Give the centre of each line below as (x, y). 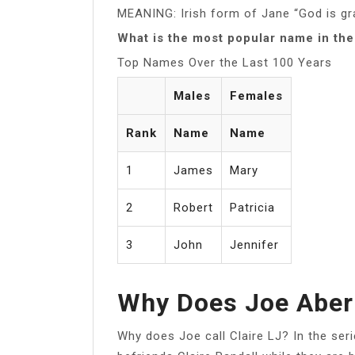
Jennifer (254, 244)
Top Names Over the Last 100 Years (225, 62)
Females (256, 95)
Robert (193, 207)
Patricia (252, 207)
